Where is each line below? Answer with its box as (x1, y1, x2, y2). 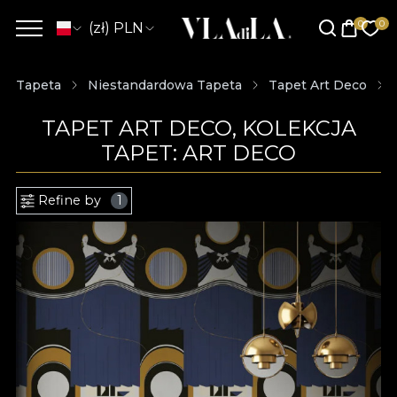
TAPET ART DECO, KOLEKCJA (41, 115, 356, 141)
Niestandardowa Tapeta (88, 76, 242, 93)
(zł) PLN (89, 19, 144, 36)
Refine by (38, 192, 101, 208)
